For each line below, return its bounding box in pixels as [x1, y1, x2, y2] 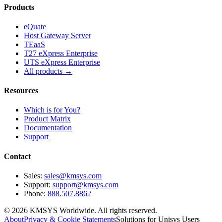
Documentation [24, 123, 72, 132]
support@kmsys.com [53, 180, 118, 189]
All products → [24, 66, 72, 75]
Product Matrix [24, 114, 71, 123]
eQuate [24, 22, 46, 31]
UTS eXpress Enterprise [24, 57, 100, 66]
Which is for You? [24, 106, 80, 114]
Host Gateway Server [24, 31, 91, 40]
